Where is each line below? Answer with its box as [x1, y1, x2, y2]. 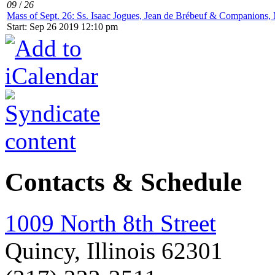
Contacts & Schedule [5, 168, 242, 197]
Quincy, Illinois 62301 [5, 238, 223, 265]
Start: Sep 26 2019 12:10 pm [7, 21, 118, 33]
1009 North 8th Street [5, 210, 216, 237]
